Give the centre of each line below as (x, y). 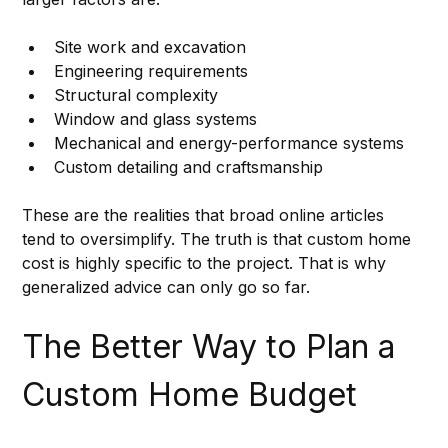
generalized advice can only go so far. (165, 287)
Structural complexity (135, 95)
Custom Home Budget (189, 395)
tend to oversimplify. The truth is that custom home (218, 239)
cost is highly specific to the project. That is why (206, 263)
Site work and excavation (149, 47)
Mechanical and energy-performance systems (228, 143)
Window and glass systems (155, 119)
